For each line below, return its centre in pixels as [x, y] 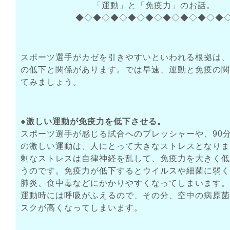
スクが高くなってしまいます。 [82, 208]
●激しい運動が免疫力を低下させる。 [93, 122]
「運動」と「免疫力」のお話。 [154, 6]
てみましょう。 [51, 82]
